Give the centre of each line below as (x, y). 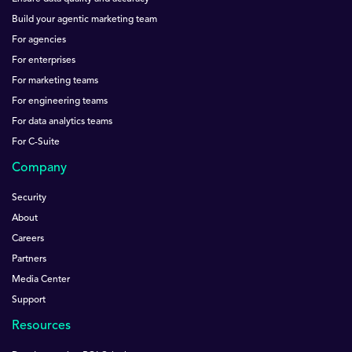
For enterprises (44, 61)
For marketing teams (55, 81)
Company (39, 169)
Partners (29, 260)
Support (29, 301)
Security (29, 198)
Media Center (41, 280)
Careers (28, 239)
